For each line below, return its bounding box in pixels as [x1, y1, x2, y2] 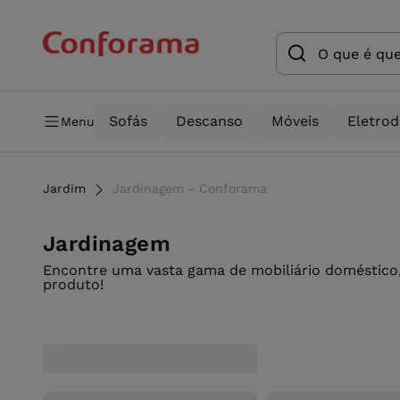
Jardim [43, 181, 86, 196]
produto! [43, 276, 104, 293]
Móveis [271, 112, 319, 129]
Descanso [176, 112, 243, 129]
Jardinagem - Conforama [112, 181, 267, 196]
